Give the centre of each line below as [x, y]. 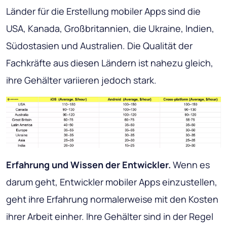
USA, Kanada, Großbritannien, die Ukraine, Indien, [110, 29]
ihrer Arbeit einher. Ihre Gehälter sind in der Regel [110, 216]
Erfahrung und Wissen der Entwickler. [88, 164]
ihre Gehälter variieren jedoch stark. [81, 80]
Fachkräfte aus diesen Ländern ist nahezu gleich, [110, 63]
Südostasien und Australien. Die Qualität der [99, 46]
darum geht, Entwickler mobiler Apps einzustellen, [112, 182]
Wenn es [190, 164]
